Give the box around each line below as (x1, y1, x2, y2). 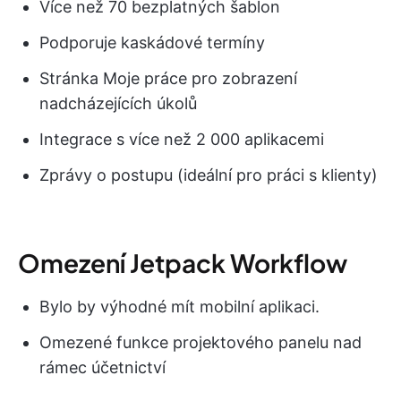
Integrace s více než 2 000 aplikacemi (39, 129, 324, 149)
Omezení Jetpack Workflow (18, 246, 347, 278)
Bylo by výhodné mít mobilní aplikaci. (39, 296, 320, 316)
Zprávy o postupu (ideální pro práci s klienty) (39, 165, 378, 184)
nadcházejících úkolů (39, 93, 197, 113)
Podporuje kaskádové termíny (39, 32, 265, 52)
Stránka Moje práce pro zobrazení (39, 68, 297, 88)
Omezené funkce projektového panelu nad (39, 332, 362, 352)
